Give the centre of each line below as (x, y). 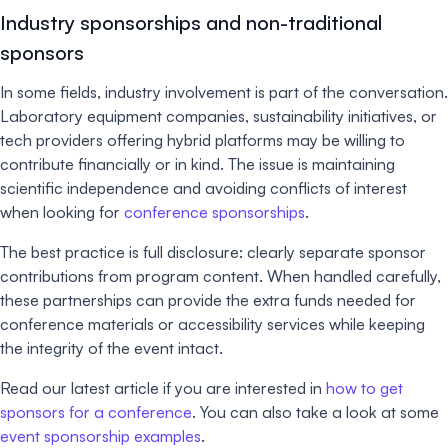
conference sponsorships (214, 211)
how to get (364, 387)
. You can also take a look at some (315, 411)
